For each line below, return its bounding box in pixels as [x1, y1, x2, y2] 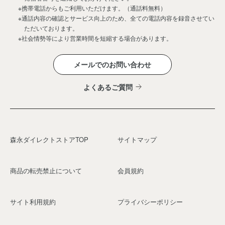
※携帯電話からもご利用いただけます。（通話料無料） [18, 3, 166, 12]
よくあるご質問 [83, 81, 133, 92]
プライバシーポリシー [117, 196, 183, 206]
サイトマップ [117, 134, 157, 144]
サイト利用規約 [10, 196, 56, 206]
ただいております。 [24, 23, 78, 32]
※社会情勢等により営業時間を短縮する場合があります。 [18, 33, 172, 42]
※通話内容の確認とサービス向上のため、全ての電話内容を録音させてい [18, 13, 214, 22]
